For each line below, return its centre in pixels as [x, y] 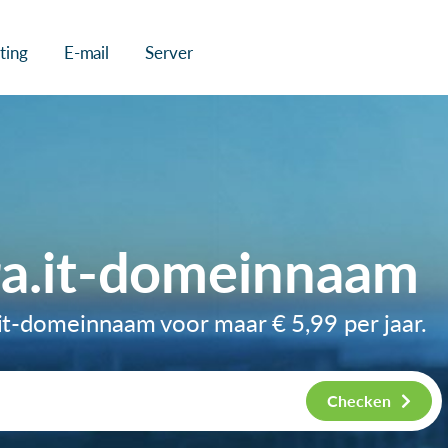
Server [169, 52]
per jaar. [383, 322]
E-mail [86, 52]
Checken [358, 400]
